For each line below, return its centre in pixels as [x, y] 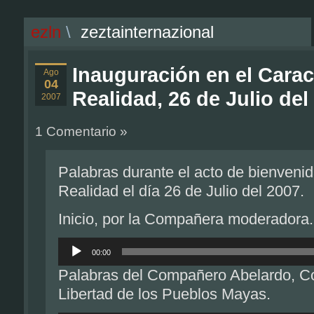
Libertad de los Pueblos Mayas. [164, 294]
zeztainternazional [147, 32]
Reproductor [82, 242]
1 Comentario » [81, 131]
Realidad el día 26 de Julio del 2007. [181, 191]
